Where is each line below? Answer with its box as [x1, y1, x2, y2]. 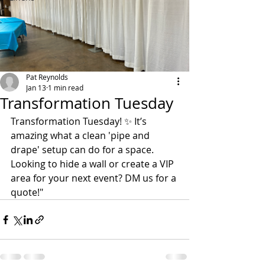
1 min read [48, 83, 83, 92]
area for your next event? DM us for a [11, 172, 179, 185]
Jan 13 [26, 83, 46, 92]
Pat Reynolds [26, 72, 68, 82]
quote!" [11, 186, 43, 199]
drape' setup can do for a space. [11, 143, 156, 156]
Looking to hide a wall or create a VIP [11, 157, 176, 170]
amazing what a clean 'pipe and [11, 129, 152, 142]
